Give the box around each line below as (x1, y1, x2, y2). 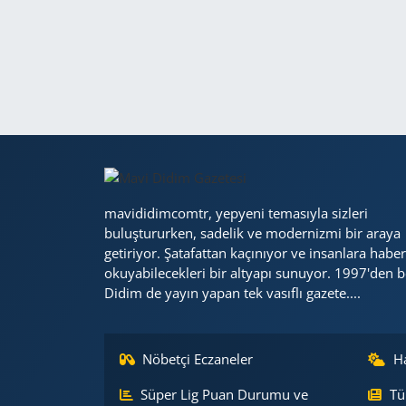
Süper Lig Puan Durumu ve (140, 385, 309, 403)
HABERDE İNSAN (48, 68, 179, 89)
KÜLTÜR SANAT (48, 114, 169, 135)
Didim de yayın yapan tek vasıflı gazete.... (103, 284, 361, 302)
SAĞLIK (48, 299, 107, 320)
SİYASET (48, 345, 113, 366)
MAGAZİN (48, 160, 127, 181)
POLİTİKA (48, 207, 125, 227)
